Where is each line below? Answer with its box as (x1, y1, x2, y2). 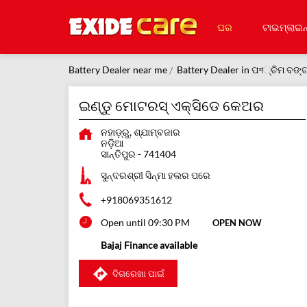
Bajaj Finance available (100, 239, 197, 251)
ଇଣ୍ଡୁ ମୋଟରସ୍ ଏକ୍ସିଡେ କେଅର (78, 97, 264, 114)
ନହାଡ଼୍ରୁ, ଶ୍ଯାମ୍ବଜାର (100, 126, 180, 138)
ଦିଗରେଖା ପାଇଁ (112, 267, 164, 279)
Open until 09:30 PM (100, 217, 190, 229)
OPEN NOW (212, 217, 262, 229)
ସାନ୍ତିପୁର (100, 148, 136, 160)
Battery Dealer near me (68, 64, 167, 75)
